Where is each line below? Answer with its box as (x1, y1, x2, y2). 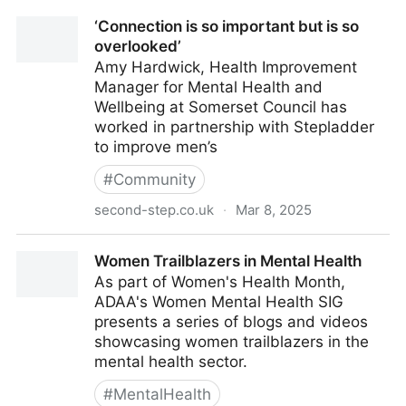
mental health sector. (94, 353, 247, 371)
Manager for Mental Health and (94, 78, 323, 96)
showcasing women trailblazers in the (94, 333, 369, 351)
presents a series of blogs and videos (94, 313, 368, 331)
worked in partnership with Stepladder (94, 118, 374, 136)
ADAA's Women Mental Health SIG (94, 293, 343, 311)
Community (113, 170, 196, 188)
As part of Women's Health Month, (94, 273, 345, 291)
